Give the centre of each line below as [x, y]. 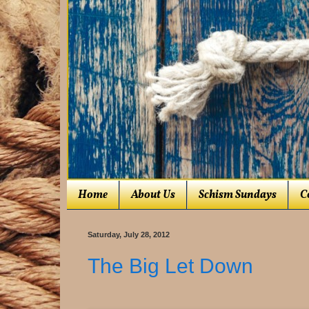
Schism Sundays [238, 195]
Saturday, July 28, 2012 [129, 235]
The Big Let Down [170, 266]
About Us [153, 195]
